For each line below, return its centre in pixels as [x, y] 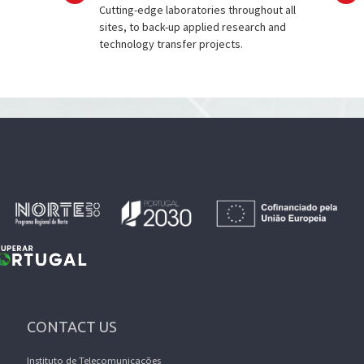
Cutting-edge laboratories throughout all [198, 10]
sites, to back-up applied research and [193, 27]
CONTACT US [72, 327]
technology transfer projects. [171, 44]
